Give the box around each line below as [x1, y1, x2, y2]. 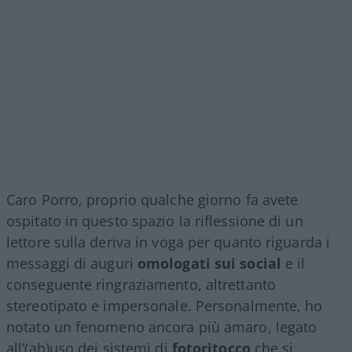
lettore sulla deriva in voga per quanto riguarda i [6, 232, 331, 251]
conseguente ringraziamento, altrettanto [6, 274, 276, 294]
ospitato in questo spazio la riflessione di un [6, 211, 303, 230]
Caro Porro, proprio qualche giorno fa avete [6, 189, 299, 209]
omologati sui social [137, 253, 281, 273]
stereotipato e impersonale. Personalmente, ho [6, 295, 323, 315]
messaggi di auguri [6, 253, 137, 273]
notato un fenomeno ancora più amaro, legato [6, 317, 317, 336]
